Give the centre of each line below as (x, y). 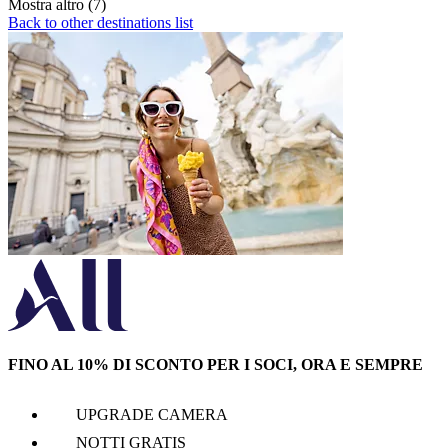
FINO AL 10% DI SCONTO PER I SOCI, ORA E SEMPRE (215, 365)
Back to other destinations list (100, 23)
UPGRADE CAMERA (152, 414)
